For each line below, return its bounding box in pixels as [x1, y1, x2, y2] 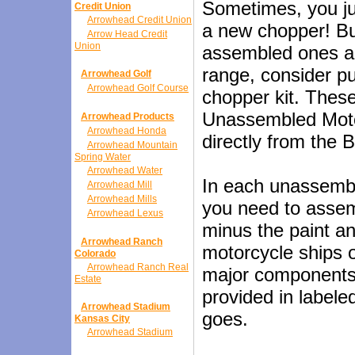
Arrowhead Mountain [87, 139, 177, 151]
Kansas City [74, 313, 130, 324]
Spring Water [74, 151, 131, 162]
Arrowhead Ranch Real [87, 261, 189, 273]
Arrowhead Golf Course [87, 82, 189, 94]
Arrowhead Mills [87, 193, 157, 204]
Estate [74, 273, 101, 284]
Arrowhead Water [87, 165, 162, 176]
